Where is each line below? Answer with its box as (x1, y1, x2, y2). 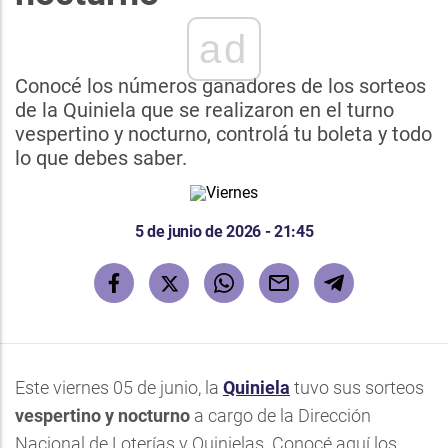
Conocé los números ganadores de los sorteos (15, 74, 426, 98)
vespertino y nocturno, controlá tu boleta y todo (15, 122, 432, 146)
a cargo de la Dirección (190, 405, 371, 426)
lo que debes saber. (15, 146, 187, 170)
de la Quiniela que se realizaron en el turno (15, 98, 394, 122)
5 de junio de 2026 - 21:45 (134, 222, 314, 241)
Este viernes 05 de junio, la (15, 377, 223, 398)
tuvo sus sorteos (290, 377, 424, 398)
